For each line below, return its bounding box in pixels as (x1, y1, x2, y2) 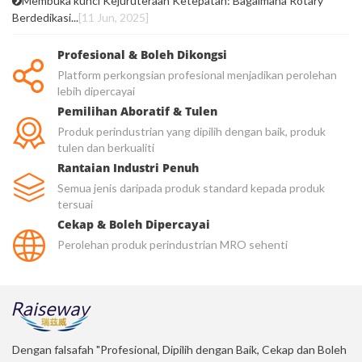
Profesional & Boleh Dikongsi (57, 47, 227, 63)
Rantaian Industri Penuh (57, 160, 199, 176)
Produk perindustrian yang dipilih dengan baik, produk (57, 124, 326, 139)
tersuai (57, 197, 93, 212)
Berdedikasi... (12, 11, 78, 25)
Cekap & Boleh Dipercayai (57, 217, 210, 233)
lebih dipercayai (57, 84, 135, 99)
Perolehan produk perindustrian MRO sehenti (57, 238, 288, 252)
